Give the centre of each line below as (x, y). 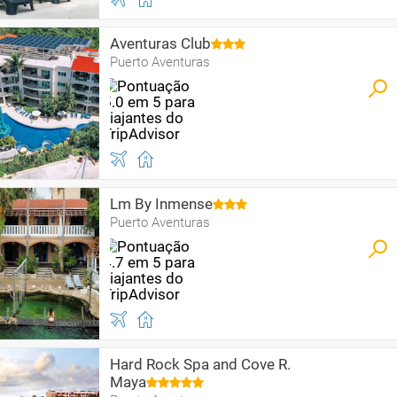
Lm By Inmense (161, 204)
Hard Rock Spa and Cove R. (200, 364)
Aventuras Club (160, 43)
